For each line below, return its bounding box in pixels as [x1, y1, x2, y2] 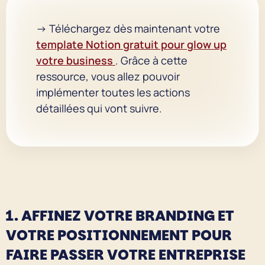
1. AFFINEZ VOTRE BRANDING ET [6, 205, 234, 225]
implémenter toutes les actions [36, 85, 190, 99]
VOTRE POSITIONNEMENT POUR [6, 225, 232, 245]
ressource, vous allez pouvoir [36, 69, 180, 83]
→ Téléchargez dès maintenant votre [36, 21, 220, 35]
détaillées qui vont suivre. [36, 101, 167, 115]
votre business [36, 53, 115, 67]
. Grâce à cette [115, 53, 188, 67]
